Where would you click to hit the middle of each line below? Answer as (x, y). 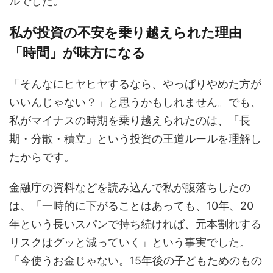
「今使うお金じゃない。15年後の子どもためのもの (136, 261)
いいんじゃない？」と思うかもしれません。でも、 (135, 102)
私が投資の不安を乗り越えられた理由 (126, 32)
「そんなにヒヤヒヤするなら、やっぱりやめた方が (135, 84)
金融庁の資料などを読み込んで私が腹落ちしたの (130, 187)
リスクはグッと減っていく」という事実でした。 (130, 242)
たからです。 (42, 157)
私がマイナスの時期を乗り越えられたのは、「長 (130, 120)
